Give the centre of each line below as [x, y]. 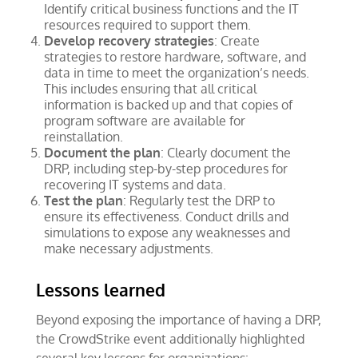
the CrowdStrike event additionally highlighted [170, 339]
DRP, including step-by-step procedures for [165, 169]
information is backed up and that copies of [168, 105]
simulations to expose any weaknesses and [167, 233]
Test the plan [83, 201]
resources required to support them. [147, 25]
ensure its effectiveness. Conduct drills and [166, 217]
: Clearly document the [225, 153]
